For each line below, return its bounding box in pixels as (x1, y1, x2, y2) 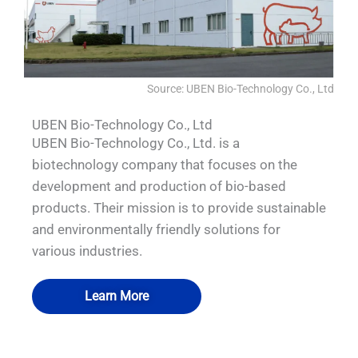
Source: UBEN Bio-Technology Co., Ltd (147, 82, 334, 95)
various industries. (32, 243, 142, 260)
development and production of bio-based (32, 178, 286, 195)
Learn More (85, 288, 149, 304)
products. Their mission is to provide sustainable (32, 200, 326, 217)
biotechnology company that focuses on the (32, 157, 297, 173)
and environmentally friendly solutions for (32, 221, 280, 238)
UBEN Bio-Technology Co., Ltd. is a (32, 135, 240, 152)
